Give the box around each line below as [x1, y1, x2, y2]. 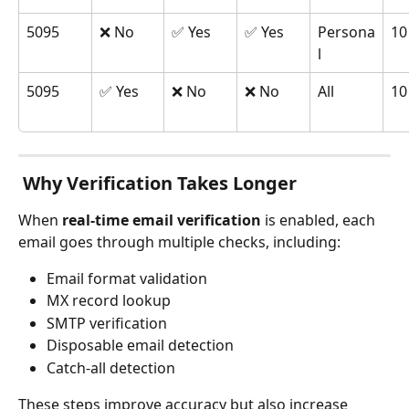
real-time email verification [62, 209, 261, 230]
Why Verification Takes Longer [23, 170, 297, 195]
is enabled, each [261, 209, 379, 230]
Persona [318, 21, 375, 42]
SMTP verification [47, 312, 167, 333]
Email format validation [47, 267, 207, 288]
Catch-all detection [47, 357, 175, 378]
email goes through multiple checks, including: [18, 231, 341, 252]
